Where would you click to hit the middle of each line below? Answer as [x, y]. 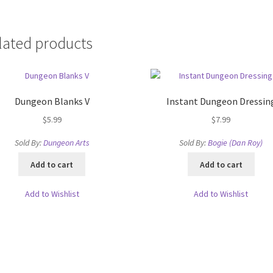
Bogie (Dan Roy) [236, 143]
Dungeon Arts [66, 143]
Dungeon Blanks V [52, 101]
